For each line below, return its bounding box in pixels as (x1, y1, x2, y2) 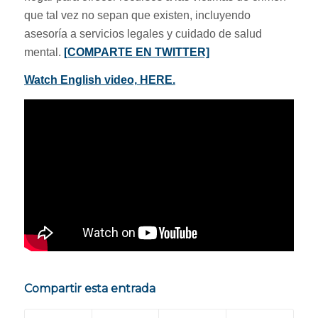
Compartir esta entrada (23, 281, 155, 295)
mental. (23, 45, 64, 58)
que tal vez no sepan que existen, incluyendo (23, 9, 251, 21)
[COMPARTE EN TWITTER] (63, 45, 209, 58)
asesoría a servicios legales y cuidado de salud (23, 27, 262, 40)
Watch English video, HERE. (23, 74, 175, 87)
